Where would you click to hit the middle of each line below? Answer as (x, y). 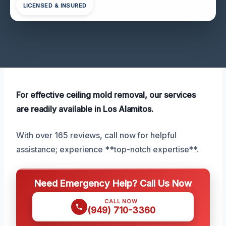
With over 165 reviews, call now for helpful (96, 135)
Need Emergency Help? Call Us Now (113, 183)
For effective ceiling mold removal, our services (106, 95)
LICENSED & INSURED (55, 6)
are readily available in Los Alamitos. (85, 109)
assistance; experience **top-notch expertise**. (108, 149)
